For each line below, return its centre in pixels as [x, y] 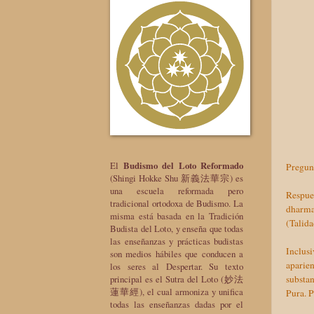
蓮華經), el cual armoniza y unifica [177, 291]
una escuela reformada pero [177, 190]
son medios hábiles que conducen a [177, 253]
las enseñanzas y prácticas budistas [177, 241]
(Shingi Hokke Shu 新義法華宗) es [177, 178]
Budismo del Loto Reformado [183, 165]
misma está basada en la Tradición [177, 216]
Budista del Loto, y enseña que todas [177, 228]
